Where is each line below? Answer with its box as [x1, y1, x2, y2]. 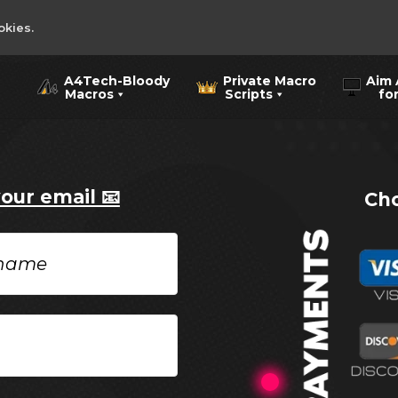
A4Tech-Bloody [64, 72, 170, 89]
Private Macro [223, 72, 316, 89]
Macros [36, 86, 114, 102]
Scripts [196, 86, 273, 102]
